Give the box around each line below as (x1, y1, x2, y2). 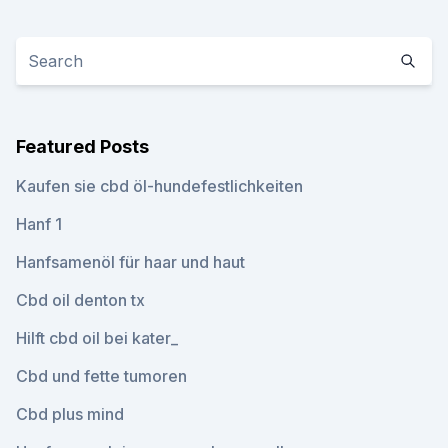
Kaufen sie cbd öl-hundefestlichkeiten (16, 176, 303, 196)
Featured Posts (16, 136, 149, 157)
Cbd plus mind (16, 404, 124, 424)
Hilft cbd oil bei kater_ (16, 328, 178, 348)
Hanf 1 (16, 214, 62, 234)
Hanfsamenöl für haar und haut (16, 252, 245, 272)
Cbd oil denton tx (16, 290, 145, 310)
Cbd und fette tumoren (16, 366, 187, 386)
